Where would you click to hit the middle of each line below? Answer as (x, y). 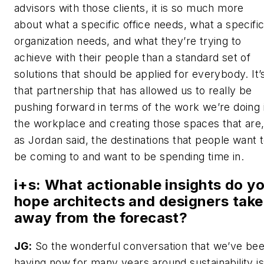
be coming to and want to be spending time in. (129, 157)
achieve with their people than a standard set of (133, 58)
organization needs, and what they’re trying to (128, 41)
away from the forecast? (101, 218)
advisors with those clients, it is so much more (129, 8)
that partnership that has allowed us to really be (133, 91)
